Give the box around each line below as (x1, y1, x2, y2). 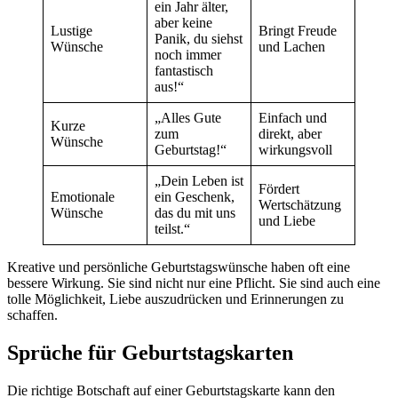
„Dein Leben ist (155, 172, 243, 188)
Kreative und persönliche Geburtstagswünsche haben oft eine (7, 259, 350, 275)
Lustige (51, 22, 92, 38)
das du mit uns (155, 204, 235, 220)
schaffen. (7, 306, 58, 322)
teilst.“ (155, 220, 190, 236)
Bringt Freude (259, 22, 337, 38)
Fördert (259, 180, 299, 196)
